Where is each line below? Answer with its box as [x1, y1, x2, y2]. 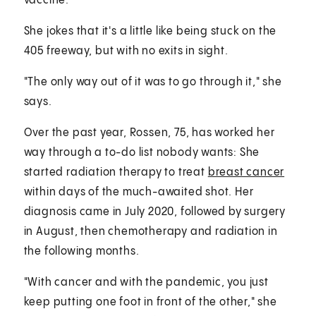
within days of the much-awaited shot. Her [23, 186, 254, 198]
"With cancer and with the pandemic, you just [23, 276, 269, 288]
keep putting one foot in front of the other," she [23, 296, 277, 308]
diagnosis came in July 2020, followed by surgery [23, 205, 286, 218]
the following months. [23, 245, 142, 257]
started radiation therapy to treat [23, 166, 208, 178]
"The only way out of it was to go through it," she [23, 75, 282, 88]
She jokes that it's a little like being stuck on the [23, 25, 277, 37]
